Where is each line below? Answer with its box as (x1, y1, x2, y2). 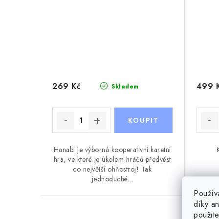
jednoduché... (91, 174, 133, 184)
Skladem (109, 82, 139, 91)
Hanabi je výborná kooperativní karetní (53, 145, 171, 154)
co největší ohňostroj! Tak (73, 164, 152, 174)
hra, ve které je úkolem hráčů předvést (53, 154, 171, 164)
